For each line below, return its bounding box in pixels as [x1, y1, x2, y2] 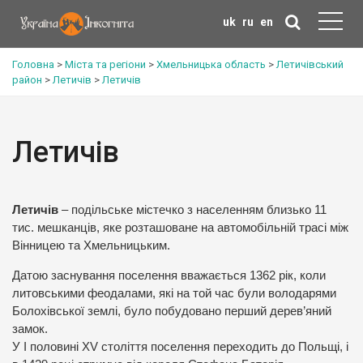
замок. [12, 322, 48, 335]
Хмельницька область [156, 58, 266, 70]
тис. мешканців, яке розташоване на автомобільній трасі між [12, 221, 348, 234]
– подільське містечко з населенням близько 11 [62, 203, 327, 216]
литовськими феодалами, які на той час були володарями [12, 286, 336, 300]
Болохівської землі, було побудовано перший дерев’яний [12, 304, 331, 318]
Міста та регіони [65, 58, 146, 70]
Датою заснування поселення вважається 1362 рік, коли [12, 268, 326, 282]
